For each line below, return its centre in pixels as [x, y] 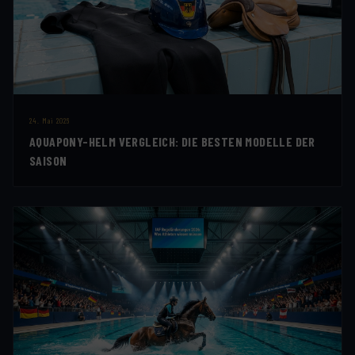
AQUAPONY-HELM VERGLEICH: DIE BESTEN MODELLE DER [172, 142]
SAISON [48, 161]
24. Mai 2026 [50, 121]
